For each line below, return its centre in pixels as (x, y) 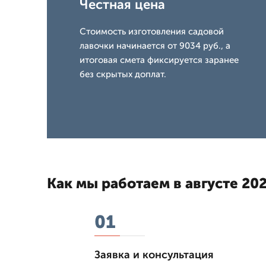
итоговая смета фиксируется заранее (159, 60)
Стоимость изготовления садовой (152, 32)
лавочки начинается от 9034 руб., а (155, 46)
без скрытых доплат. (123, 75)
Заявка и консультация (154, 255)
